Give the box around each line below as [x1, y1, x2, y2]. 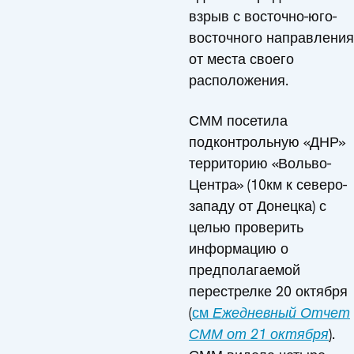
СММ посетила [189, 111, 288, 130]
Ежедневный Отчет [213, 303, 350, 322]
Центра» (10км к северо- [189, 175, 347, 194]
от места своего [189, 50, 294, 68]
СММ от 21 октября [189, 325, 329, 343]
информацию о [189, 239, 288, 258]
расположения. [189, 71, 288, 89]
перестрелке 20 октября [189, 282, 348, 300]
